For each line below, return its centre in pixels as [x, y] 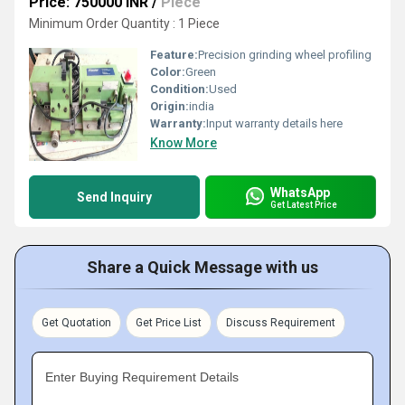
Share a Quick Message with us [202, 267]
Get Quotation [76, 323]
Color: [168, 72]
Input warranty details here [274, 123]
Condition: [179, 89]
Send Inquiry [114, 197]
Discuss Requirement [281, 323]
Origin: [170, 106]
